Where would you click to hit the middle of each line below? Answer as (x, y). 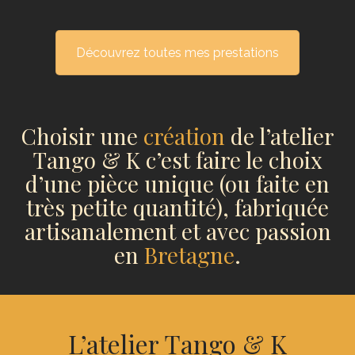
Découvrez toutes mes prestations (177, 53)
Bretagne (189, 255)
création (184, 136)
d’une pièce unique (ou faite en (177, 183)
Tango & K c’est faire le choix (177, 160)
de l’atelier (279, 136)
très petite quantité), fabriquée (177, 207)
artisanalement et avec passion (177, 231)
